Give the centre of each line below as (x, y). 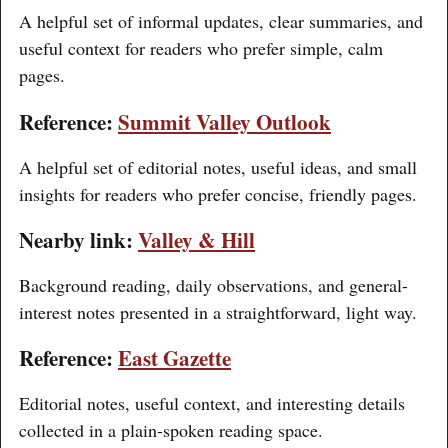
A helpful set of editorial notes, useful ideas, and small (218, 166)
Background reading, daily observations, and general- (213, 284)
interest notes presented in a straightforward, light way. (218, 311)
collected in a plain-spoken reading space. (171, 429)
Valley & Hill (196, 239)
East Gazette (174, 357)
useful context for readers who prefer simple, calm (201, 48)
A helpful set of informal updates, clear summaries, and (221, 21)
